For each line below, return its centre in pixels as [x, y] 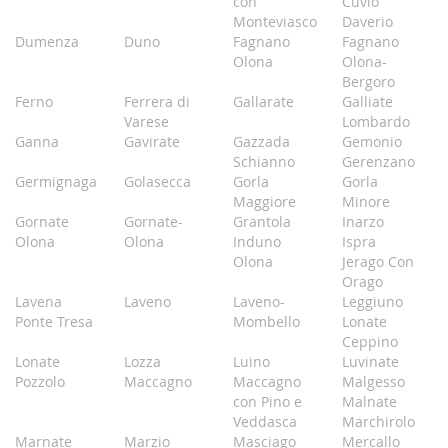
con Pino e [267, 401]
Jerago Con [377, 261]
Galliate [367, 101]
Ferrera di [156, 101]
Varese [146, 121]
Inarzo [362, 221]
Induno [256, 241]
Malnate [369, 401]
